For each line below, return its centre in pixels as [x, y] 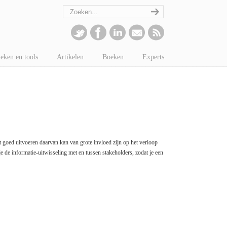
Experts [153, 57]
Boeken [113, 57]
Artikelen [70, 57]
